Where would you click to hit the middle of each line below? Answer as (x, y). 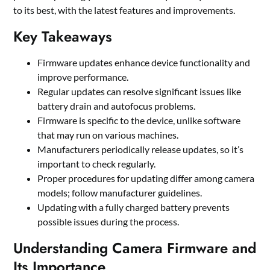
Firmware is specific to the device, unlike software (139, 121)
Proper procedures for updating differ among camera (146, 178)
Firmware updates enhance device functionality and (144, 63)
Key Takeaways (63, 37)
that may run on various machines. (108, 135)
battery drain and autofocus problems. (117, 106)
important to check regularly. (97, 164)
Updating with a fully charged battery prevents (134, 207)
